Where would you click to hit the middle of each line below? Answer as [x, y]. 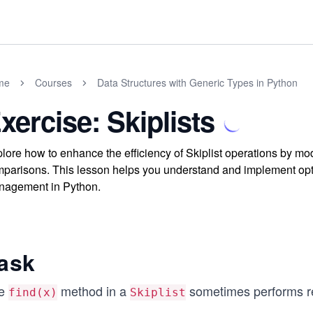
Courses [53, 82]
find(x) [33, 292]
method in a [94, 291]
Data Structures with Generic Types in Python [197, 82]
